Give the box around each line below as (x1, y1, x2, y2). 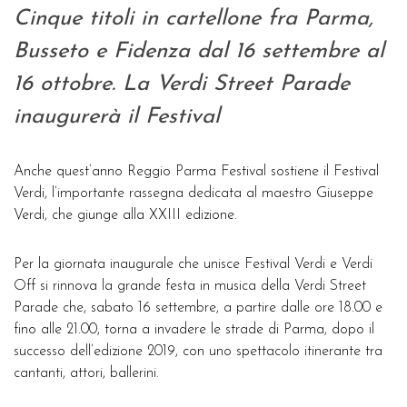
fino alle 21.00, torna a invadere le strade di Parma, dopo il (14, 323, 374, 337)
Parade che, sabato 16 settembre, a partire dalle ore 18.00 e (14, 301, 382, 315)
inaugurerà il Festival (14, 106, 220, 128)
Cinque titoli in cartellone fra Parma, (14, 8, 373, 30)
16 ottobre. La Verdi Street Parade (14, 74, 350, 95)
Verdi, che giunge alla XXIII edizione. (14, 208, 237, 223)
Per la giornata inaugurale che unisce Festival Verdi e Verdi (14, 257, 372, 272)
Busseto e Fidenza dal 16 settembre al (14, 41, 384, 63)
